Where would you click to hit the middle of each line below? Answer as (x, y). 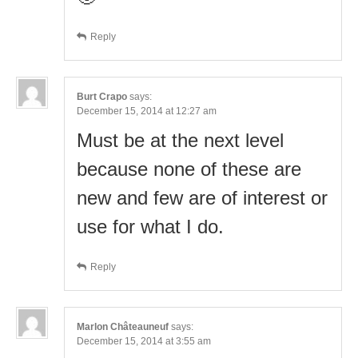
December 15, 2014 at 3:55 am (144, 341)
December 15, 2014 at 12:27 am (147, 111)
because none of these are (189, 169)
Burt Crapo (102, 96)
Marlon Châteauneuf (123, 326)
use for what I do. (150, 226)
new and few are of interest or (202, 197)
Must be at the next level (180, 140)
